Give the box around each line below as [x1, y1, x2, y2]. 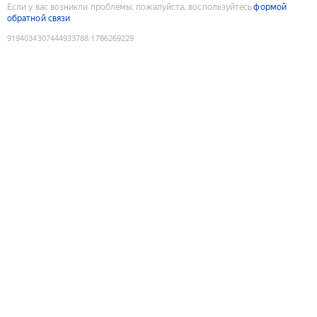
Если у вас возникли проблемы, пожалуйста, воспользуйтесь [7, 1, 253, 12]
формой [253, 1, 287, 12]
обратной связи [7, 13, 71, 23]
